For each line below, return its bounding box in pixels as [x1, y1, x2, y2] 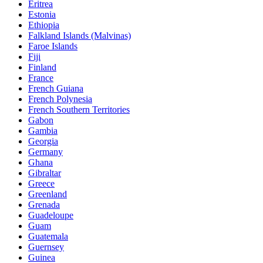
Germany [28, 146, 63, 157]
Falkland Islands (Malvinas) [28, 30, 131, 41]
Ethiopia [28, 19, 59, 30]
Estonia [28, 9, 56, 19]
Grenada [28, 199, 60, 210]
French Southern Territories [28, 104, 130, 114]
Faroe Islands [28, 41, 77, 51]
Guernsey [28, 241, 64, 252]
